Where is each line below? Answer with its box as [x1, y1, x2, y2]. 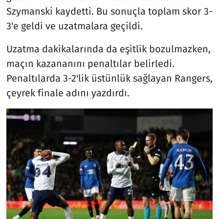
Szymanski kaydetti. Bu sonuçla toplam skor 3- [6, 5, 213, 17]
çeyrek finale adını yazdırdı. [6, 87, 130, 99]
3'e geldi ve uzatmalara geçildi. [6, 20, 143, 32]
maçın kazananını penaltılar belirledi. [6, 57, 175, 69]
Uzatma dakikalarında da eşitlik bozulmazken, [6, 43, 211, 55]
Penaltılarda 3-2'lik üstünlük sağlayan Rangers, [6, 72, 213, 84]
